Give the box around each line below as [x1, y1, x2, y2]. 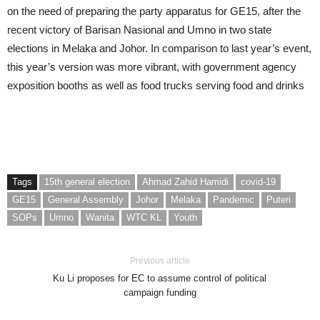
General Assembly [48, 194, 124, 206]
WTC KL [126, 212, 161, 224]
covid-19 [241, 176, 276, 188]
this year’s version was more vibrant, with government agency [7, 61, 296, 74]
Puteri [266, 194, 291, 206]
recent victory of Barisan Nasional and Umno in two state [7, 24, 271, 36]
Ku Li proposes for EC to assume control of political [53, 273, 267, 284]
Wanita [86, 212, 114, 224]
